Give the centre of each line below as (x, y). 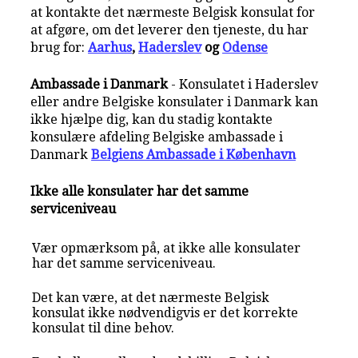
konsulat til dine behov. (103, 328)
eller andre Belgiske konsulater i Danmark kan (175, 101)
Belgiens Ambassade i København (194, 154)
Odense (245, 47)
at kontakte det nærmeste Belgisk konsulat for (173, 12)
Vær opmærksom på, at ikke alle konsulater (167, 248)
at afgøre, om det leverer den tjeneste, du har (170, 30)
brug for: (60, 47)
